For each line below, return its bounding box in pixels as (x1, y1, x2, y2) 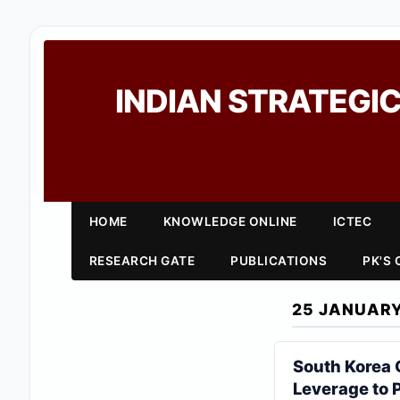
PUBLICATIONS (230, 254, 328, 268)
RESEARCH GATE (88, 254, 196, 268)
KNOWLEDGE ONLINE (162, 214, 297, 229)
